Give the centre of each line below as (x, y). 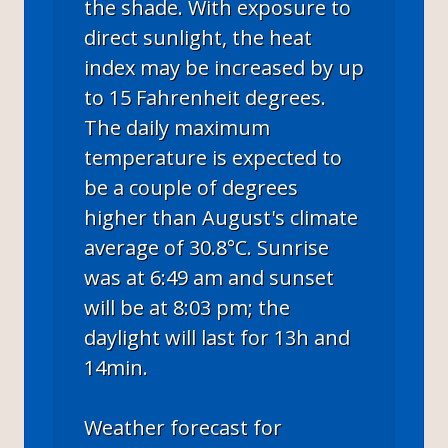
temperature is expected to (213, 157)
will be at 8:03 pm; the (187, 307)
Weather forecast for (183, 427)
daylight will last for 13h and (217, 337)
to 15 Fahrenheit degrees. (205, 97)
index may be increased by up (224, 67)
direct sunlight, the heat (198, 37)
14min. (116, 367)
